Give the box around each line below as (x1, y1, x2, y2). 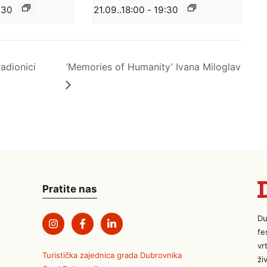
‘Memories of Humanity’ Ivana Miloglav (66, 60, 241, 73)
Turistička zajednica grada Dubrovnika (42, 250, 182, 260)
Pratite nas (42, 182, 98, 195)
